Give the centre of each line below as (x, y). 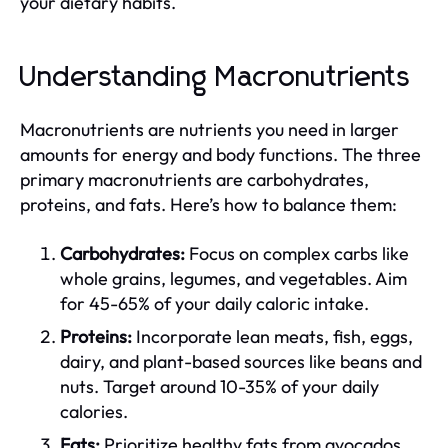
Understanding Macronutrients (215, 77)
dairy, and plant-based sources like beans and (241, 361)
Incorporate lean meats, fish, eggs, (272, 336)
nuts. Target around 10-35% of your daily (219, 386)
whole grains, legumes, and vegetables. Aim (233, 278)
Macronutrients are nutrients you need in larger (209, 129)
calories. (94, 411)
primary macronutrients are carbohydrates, (194, 179)
